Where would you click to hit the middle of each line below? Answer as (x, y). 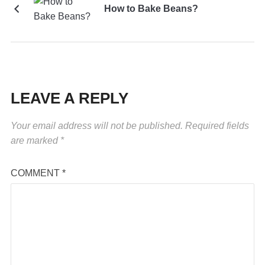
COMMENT (36, 173)
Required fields (217, 126)
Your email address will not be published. (96, 126)
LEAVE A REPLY (69, 98)
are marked (35, 141)
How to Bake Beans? (151, 9)
